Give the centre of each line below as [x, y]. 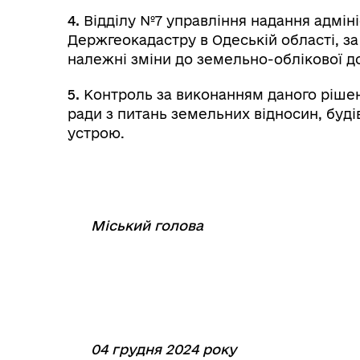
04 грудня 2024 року [164, 349]
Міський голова [147, 225]
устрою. [96, 133]
